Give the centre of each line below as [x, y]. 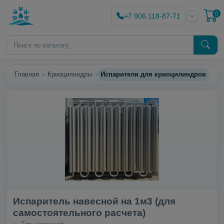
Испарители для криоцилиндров [153, 74]
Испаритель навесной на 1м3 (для [94, 201]
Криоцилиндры [70, 74]
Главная [27, 74]
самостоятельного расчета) [79, 212]
